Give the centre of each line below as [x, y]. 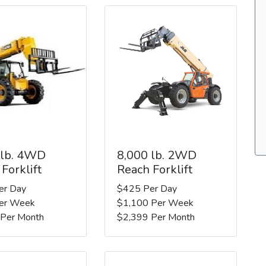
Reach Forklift [154, 169]
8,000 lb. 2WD [156, 155]
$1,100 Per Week [155, 203]
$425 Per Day [147, 189]
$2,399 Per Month [156, 217]
